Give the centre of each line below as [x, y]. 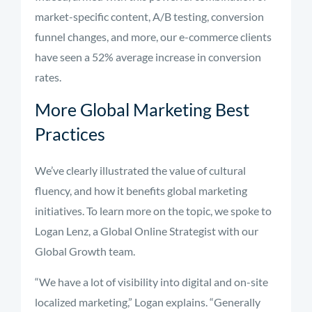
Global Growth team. [85, 251]
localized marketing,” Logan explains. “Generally [148, 302]
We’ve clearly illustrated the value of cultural [140, 170]
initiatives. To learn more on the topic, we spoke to [153, 211]
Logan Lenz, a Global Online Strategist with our [147, 231]
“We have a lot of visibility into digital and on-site [151, 282]
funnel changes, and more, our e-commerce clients [153, 37]
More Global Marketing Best [142, 109]
